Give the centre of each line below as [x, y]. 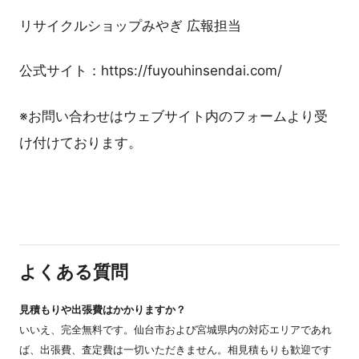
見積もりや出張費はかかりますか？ [103, 309]
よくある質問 [74, 272]
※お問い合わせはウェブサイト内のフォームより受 [173, 117]
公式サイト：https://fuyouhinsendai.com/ [151, 71]
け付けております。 [81, 143]
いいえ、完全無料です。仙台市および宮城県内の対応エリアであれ [175, 329]
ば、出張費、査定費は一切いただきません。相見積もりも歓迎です [175, 349]
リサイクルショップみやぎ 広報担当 [130, 25]
